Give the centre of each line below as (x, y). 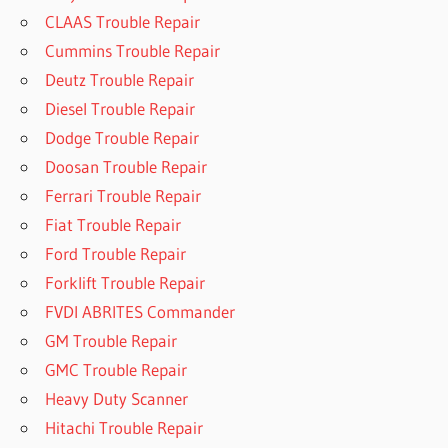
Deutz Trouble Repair (120, 80)
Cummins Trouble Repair (133, 51)
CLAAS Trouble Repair (123, 22)
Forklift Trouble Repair (125, 283)
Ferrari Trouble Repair (123, 196)
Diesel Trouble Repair (120, 109)
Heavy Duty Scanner (117, 399)
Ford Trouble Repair (116, 254)
